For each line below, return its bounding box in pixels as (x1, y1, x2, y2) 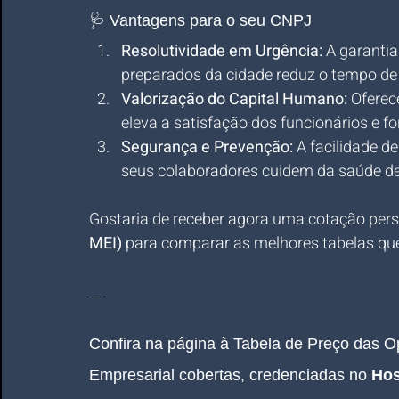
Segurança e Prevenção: (121, 135, 293, 159)
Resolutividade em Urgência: (121, 39, 322, 63)
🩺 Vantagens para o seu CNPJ (89, 12, 312, 29)
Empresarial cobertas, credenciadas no (89, 366, 371, 384)
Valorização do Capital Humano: (121, 87, 347, 111)
